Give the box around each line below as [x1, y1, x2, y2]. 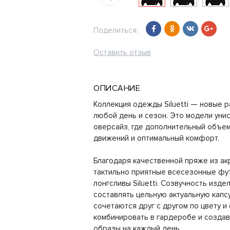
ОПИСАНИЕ [93, 83, 140, 93]
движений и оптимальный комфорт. [93, 133, 219, 143]
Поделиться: [93, 26, 138, 35]
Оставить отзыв [93, 48, 151, 57]
